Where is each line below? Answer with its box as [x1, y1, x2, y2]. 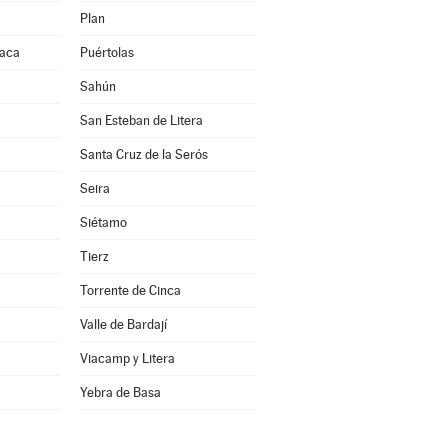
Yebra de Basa [79, 385, 161, 400]
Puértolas [79, 45, 134, 60]
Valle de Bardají [79, 317, 167, 332]
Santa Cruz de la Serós [79, 147, 208, 162]
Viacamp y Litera [79, 351, 175, 366]
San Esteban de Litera [79, 113, 203, 128]
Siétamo [79, 215, 127, 230]
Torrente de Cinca [79, 283, 181, 298]
